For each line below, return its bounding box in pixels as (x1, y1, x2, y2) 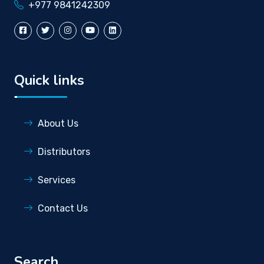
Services (38, 174, 75, 186)
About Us (38, 118, 78, 129)
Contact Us (38, 203, 88, 214)
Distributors (38, 146, 90, 157)
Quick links (14, 71, 84, 90)
